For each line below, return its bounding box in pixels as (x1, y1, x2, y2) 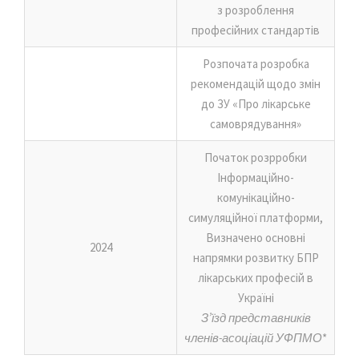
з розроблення (217, 2, 294, 18)
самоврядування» (210, 115, 301, 131)
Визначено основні (206, 229, 305, 245)
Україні (237, 289, 274, 305)
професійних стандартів (192, 22, 320, 38)
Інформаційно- (217, 169, 294, 185)
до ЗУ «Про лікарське (200, 95, 311, 111)
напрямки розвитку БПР (192, 249, 319, 265)
